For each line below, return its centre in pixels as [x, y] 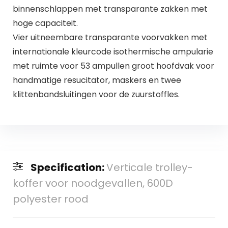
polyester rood [50, 199]
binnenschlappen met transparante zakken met [110, 9]
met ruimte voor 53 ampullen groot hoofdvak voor [113, 66]
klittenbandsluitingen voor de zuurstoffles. [96, 94]
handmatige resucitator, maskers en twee [97, 80]
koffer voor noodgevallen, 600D [93, 183]
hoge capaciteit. [45, 23]
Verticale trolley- [149, 168]
